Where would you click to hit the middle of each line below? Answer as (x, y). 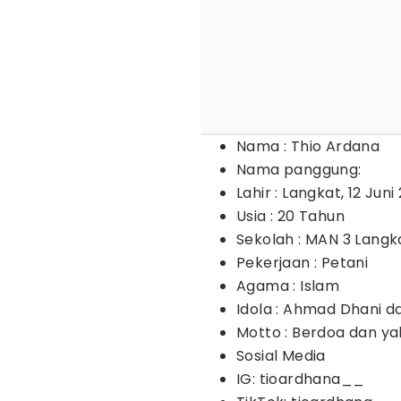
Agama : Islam (288, 286)
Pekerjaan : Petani (303, 263)
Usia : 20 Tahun (290, 216)
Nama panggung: (301, 170)
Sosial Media (281, 356)
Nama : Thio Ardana (308, 146)
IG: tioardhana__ (301, 379)
